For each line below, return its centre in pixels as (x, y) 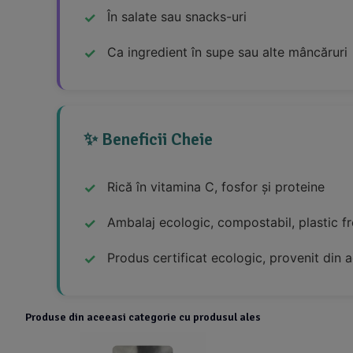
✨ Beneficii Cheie (148, 139)
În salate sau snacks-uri (177, 16)
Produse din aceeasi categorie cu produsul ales (143, 317)
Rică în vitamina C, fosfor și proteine (216, 186)
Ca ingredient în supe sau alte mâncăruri (227, 52)
